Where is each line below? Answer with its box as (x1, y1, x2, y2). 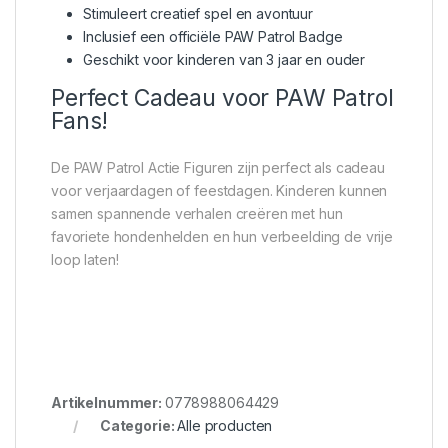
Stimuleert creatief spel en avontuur (83, 5, 313, 23)
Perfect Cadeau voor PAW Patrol (51, 84, 394, 113)
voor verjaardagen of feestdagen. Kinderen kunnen (51, 182, 388, 200)
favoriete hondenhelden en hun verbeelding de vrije (51, 228, 393, 246)
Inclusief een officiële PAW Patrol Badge (83, 28, 343, 46)
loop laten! (51, 251, 119, 269)
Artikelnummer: (51, 394, 165, 412)
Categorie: (99, 417, 178, 435)
